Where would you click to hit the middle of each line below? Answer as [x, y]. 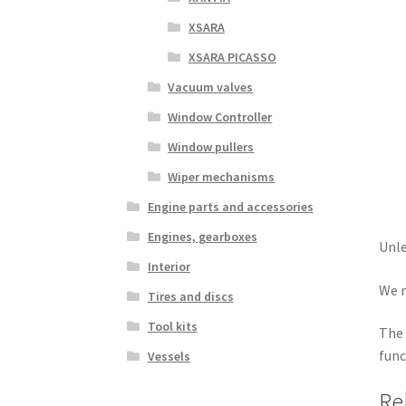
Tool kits [172, 326]
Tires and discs [190, 296]
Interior [169, 266]
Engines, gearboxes [202, 236]
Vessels [169, 356]
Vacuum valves [211, 87]
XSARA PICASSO [232, 57]
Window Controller [220, 116]
